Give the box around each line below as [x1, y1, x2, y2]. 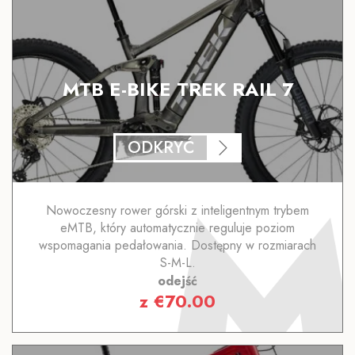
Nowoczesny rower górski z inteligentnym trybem [46, 201, 309, 220]
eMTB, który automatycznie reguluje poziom [60, 219, 295, 238]
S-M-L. [159, 254, 196, 273]
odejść [158, 272, 197, 291]
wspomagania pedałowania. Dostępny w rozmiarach [39, 236, 316, 255]
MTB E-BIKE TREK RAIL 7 [62, 74, 293, 103]
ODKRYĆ [128, 136, 195, 160]
